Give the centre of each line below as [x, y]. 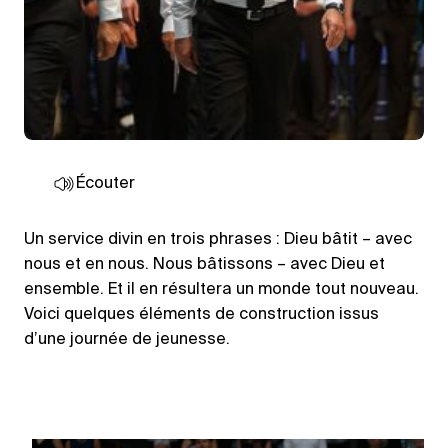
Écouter [105, 184]
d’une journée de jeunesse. [127, 340]
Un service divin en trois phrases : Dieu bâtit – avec [218, 240]
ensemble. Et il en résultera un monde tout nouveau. [221, 290]
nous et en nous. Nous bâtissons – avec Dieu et [204, 265]
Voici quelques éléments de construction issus [201, 315]
